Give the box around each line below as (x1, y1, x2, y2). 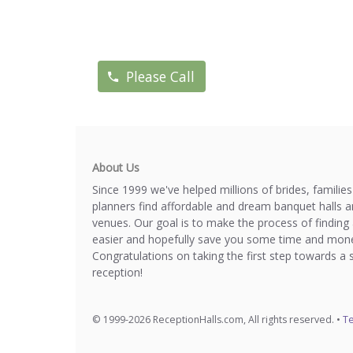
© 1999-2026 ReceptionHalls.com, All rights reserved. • (92, 312, 343, 326)
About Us (92, 160, 139, 176)
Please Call (126, 67, 195, 87)
